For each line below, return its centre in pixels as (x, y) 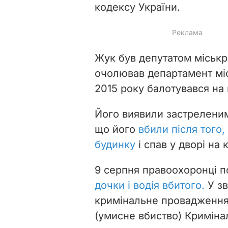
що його (117, 129)
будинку (115, 144)
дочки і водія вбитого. (150, 185)
